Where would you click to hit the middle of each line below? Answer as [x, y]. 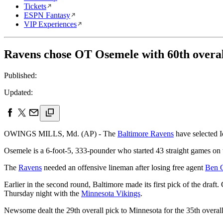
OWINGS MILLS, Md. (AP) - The [61, 133]
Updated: [18, 92]
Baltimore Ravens [146, 133]
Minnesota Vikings [111, 193]
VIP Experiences [50, 24]
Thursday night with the [43, 193]
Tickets [35, 6]
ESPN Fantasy [47, 15]
